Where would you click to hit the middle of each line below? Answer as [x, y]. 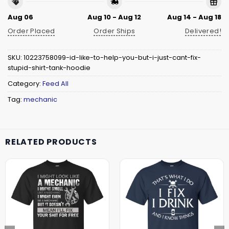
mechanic [40, 99]
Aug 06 [20, 17]
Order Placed [31, 31]
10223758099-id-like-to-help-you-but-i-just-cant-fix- [112, 57]
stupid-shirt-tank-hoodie [49, 67]
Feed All [55, 83]
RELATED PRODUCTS [51, 142]
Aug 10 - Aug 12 [114, 17]
